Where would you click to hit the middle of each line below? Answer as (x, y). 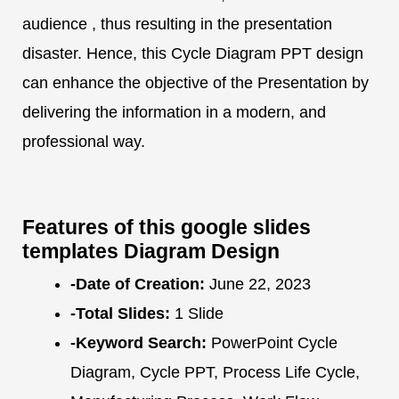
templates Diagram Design (151, 252)
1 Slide (197, 314)
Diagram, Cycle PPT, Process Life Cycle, (215, 373)
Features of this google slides (167, 228)
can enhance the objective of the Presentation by (195, 83)
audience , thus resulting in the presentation (177, 24)
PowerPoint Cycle (272, 343)
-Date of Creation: (138, 285)
